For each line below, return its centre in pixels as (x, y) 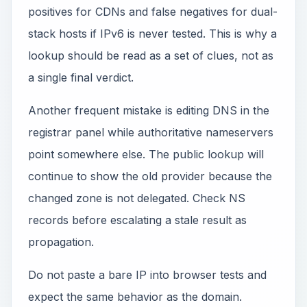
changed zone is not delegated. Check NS (137, 198)
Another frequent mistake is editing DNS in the (149, 110)
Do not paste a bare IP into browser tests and (147, 275)
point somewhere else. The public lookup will (146, 154)
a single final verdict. (81, 77)
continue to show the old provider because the (150, 176)
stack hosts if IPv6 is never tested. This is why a (152, 34)
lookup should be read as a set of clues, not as (151, 56)
